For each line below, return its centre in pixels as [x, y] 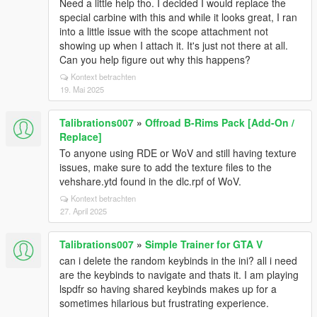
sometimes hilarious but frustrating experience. [164, 303]
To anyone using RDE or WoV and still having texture [178, 153]
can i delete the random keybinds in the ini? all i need [178, 260]
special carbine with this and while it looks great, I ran [178, 17]
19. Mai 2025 [82, 89]
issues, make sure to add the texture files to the [166, 167]
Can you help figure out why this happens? [155, 59]
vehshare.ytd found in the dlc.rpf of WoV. [150, 181]
